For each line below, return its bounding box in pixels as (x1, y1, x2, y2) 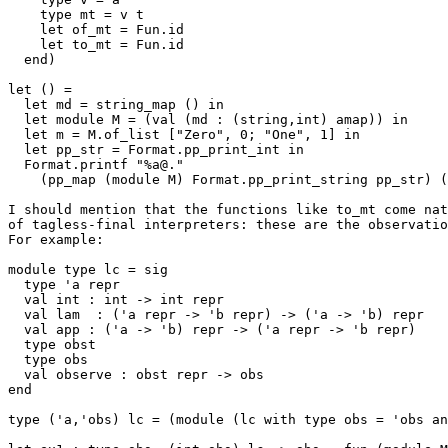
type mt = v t (8, 7, 40, 22)
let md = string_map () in (8, 97, 24, 112)
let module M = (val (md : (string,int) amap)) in (8, 112, 24, 127)
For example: (8, 232, 104, 247)
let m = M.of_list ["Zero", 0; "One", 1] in (8, 127, 24, 142)
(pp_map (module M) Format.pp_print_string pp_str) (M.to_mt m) (8, 172, 40, 187)
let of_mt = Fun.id (8, 22, 40, 37)
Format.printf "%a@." (8, 157, 24, 172)
